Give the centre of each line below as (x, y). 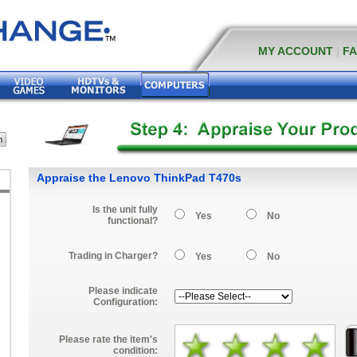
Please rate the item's (108, 339)
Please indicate (123, 291)
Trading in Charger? (113, 256)
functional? (133, 221)
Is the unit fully (125, 210)
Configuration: (126, 302)
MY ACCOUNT (296, 51)
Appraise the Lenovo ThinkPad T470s (139, 178)
